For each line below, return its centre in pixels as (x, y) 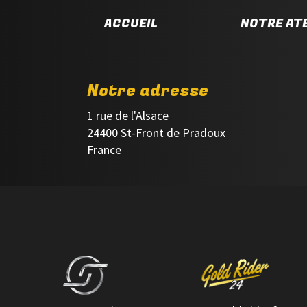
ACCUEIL (131, 24)
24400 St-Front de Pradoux (156, 133)
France (104, 150)
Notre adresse (148, 91)
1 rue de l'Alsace (128, 115)
